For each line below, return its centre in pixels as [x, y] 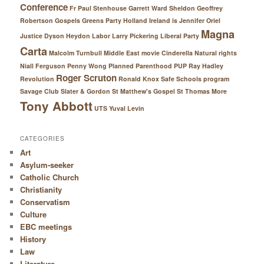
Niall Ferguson [43, 65]
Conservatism [45, 202]
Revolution [37, 78]
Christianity [41, 190]
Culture [34, 214]
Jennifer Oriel [200, 20]
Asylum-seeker [47, 165]
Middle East [122, 52]
